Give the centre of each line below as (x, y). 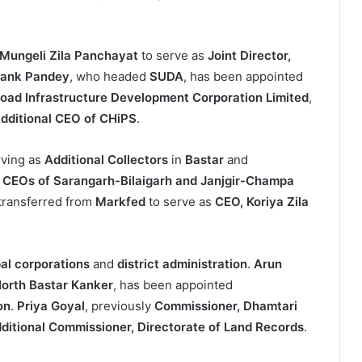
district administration (182, 264)
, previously (120, 306)
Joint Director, (249, 56)
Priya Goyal (51, 306)
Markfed (120, 202)
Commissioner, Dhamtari (226, 306)
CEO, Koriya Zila (262, 202)
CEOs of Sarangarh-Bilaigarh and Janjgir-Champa (148, 181)
